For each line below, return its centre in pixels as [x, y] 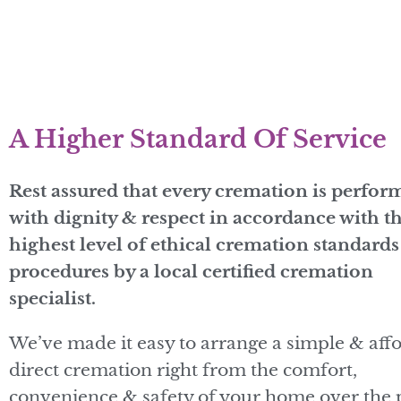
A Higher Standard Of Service [198, 139]
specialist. [52, 298]
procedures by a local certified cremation [191, 271]
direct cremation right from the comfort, [183, 370]
